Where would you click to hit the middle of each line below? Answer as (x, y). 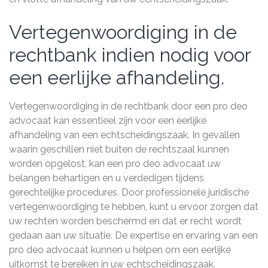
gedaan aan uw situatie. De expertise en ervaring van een (133, 235)
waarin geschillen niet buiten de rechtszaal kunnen (119, 149)
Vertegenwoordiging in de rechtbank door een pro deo (128, 106)
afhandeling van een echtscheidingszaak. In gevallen (124, 135)
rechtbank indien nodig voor (130, 55)
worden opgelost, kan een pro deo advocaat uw (115, 164)
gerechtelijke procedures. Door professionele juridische (129, 192)
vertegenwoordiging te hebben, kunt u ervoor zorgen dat (134, 207)
